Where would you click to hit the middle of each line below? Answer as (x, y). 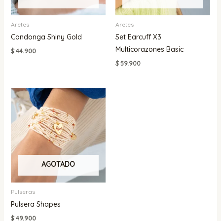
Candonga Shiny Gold (46, 37)
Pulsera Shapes (36, 204)
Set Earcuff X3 (138, 37)
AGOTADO (58, 165)
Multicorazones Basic (149, 50)
